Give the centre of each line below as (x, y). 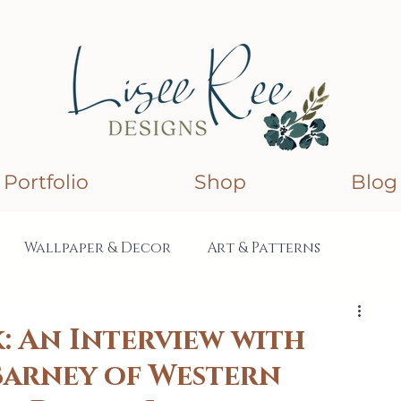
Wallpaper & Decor (98, 248)
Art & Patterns (264, 248)
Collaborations (166, 320)
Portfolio (46, 183)
